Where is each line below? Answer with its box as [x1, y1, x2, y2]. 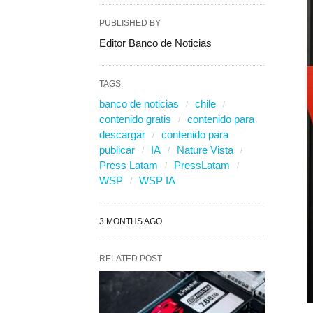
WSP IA [139, 175, 175, 187]
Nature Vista [177, 144, 233, 156]
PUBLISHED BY [99, 18, 161, 28]
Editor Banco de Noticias [99, 37, 212, 49]
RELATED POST [99, 254, 162, 263]
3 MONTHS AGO [99, 217, 162, 226]
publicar [99, 144, 135, 156]
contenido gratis [99, 113, 171, 125]
